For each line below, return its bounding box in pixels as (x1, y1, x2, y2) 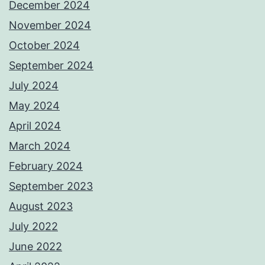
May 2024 (9, 99, 60, 112)
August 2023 (9, 199, 73, 212)
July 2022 (9, 219, 58, 232)
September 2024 (9, 59, 93, 72)
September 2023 (9, 179, 93, 192)
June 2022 (9, 240, 62, 253)
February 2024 (9, 159, 83, 172)
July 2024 (9, 79, 59, 92)
